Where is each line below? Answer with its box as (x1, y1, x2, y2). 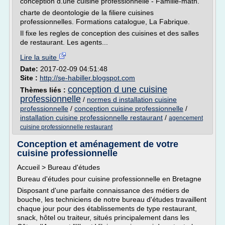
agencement (169, 115, 203, 122)
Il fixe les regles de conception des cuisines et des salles (20, 29, 199, 37)
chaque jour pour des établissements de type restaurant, (17, 204, 197, 212)
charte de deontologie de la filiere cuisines (20, 9, 154, 17)
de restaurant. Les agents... (20, 38, 108, 46)
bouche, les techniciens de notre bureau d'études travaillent (17, 195, 206, 203)
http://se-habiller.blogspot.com (40, 74, 135, 82)
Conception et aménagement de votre (17, 139, 178, 149)
